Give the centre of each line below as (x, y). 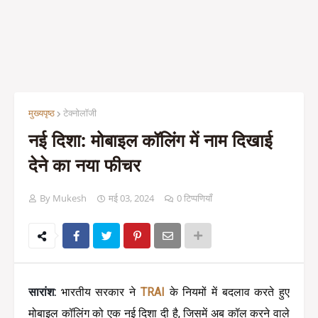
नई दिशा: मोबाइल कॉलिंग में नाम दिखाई (150, 140)
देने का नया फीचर (84, 165)
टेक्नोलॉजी (80, 113)
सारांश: (45, 292)
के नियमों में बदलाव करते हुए (230, 292)
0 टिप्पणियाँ (194, 198)
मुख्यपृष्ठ (42, 113)
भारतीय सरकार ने (100, 292)
